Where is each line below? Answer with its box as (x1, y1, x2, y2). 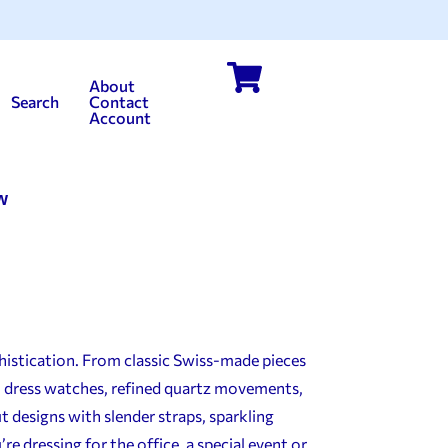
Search (10, 92, 59, 111)
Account (88, 108, 151, 127)
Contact (88, 92, 149, 111)
